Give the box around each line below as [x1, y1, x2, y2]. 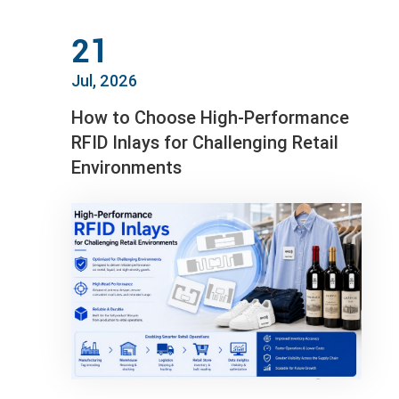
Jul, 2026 [71, 70, 137, 92]
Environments [71, 156, 182, 179]
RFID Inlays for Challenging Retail [71, 131, 338, 154]
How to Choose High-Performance [71, 106, 349, 129]
